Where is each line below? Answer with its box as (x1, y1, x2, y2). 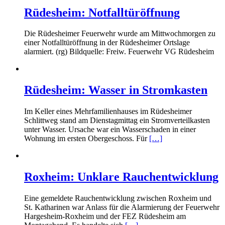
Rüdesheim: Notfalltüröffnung (24, 6, 180, 19)
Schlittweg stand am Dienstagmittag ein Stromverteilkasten (24, 116, 210, 125)
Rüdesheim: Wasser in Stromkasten (24, 83, 207, 97)
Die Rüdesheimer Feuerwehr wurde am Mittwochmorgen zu (24, 29, 215, 38)
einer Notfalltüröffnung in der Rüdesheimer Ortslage (24, 38, 190, 47)
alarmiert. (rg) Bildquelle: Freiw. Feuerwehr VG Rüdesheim (24, 47, 214, 56)
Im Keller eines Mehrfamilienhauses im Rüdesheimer (24, 107, 192, 116)
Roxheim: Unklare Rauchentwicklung (24, 170, 218, 184)
